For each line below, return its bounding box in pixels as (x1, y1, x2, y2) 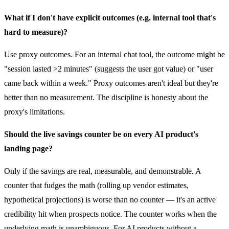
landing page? (4, 144, 53, 153)
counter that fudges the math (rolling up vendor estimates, (4, 180, 189, 190)
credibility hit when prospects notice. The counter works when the (4, 209, 217, 218)
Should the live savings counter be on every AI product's (4, 129, 198, 139)
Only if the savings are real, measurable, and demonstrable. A (4, 166, 201, 175)
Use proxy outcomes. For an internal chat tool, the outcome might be (4, 50, 225, 59)
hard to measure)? (4, 27, 67, 36)
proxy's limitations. (4, 107, 65, 116)
